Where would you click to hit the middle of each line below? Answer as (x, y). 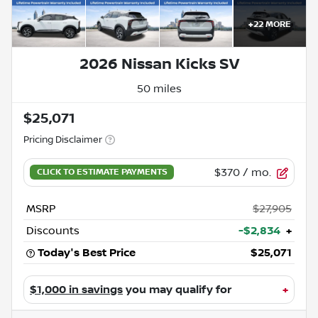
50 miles (159, 88)
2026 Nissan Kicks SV (159, 64)
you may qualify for (177, 289)
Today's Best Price (87, 252)
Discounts (53, 230)
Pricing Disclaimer (63, 139)
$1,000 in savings (76, 289)
